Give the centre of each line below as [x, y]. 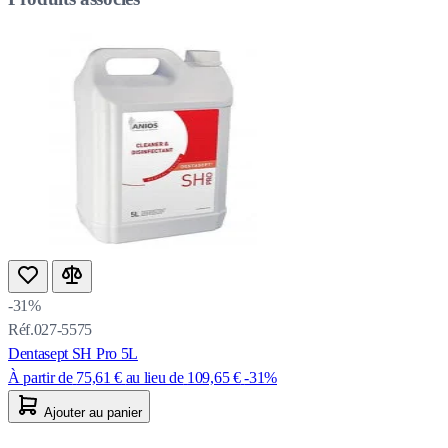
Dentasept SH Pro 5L [73, 354]
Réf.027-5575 [50, 330]
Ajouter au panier [93, 413]
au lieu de [154, 378]
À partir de [40, 378]
